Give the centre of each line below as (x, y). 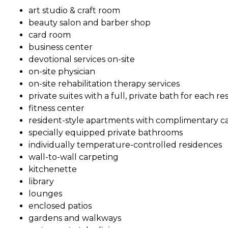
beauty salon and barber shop (90, 22)
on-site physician (62, 71)
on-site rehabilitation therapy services (104, 83)
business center (61, 47)
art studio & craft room (74, 10)
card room (50, 35)
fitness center (56, 108)
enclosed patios (60, 206)
